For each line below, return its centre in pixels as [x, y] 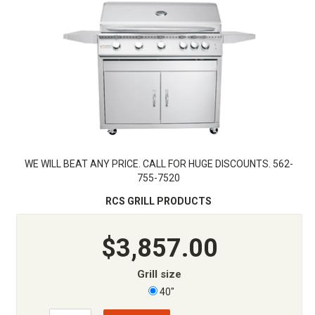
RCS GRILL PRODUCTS [159, 201]
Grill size [159, 275]
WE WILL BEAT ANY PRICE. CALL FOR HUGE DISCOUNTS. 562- [159, 164]
